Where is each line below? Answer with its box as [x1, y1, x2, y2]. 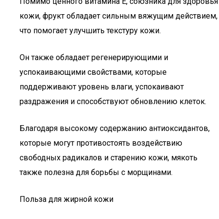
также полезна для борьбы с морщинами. [20, 168, 173, 177]
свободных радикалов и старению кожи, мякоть [20, 153, 197, 162]
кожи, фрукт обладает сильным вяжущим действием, [20, 11, 218, 21]
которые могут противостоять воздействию [20, 138, 182, 148]
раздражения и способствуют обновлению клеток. [20, 97, 206, 106]
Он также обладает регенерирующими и [20, 53, 168, 62]
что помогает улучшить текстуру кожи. [20, 26, 161, 35]
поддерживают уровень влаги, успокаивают [20, 82, 184, 91]
